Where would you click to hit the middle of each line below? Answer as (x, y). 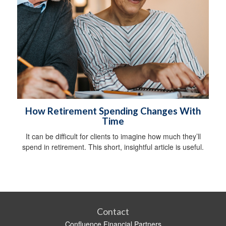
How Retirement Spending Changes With (113, 111)
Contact (113, 211)
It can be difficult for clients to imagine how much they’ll (113, 136)
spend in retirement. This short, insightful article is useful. (113, 147)
